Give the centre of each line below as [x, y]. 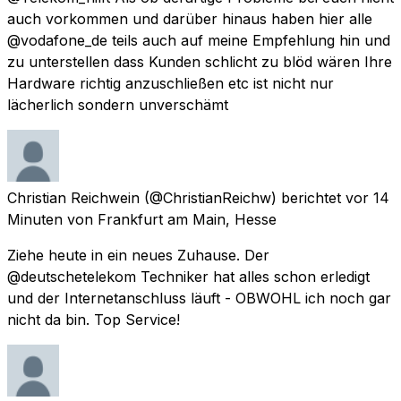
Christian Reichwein [73, 197]
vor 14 [367, 197]
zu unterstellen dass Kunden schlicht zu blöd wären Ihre [200, 61]
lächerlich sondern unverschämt [118, 104]
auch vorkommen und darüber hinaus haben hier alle [190, 18]
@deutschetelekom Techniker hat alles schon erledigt [188, 276]
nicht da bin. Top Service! [94, 319]
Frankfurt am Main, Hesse [187, 219]
